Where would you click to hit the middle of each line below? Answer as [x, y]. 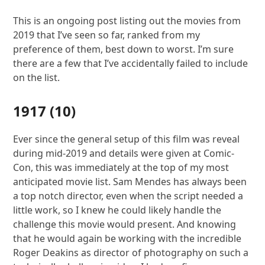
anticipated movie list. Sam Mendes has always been [130, 181]
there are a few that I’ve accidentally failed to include [131, 63]
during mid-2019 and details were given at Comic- [124, 153]
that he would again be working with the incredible [127, 238]
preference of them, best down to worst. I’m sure [124, 49]
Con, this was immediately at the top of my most [121, 167]
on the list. [37, 77]
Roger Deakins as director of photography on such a [131, 252]
